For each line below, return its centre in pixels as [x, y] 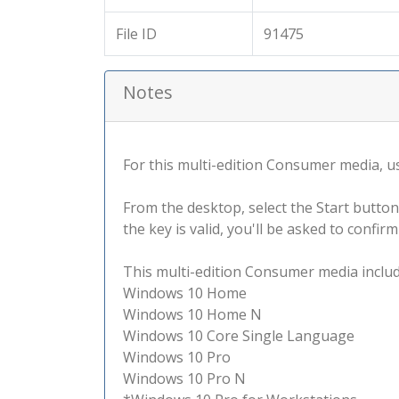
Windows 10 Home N [192, 314]
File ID [136, 34]
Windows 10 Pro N [184, 379]
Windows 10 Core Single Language [239, 336]
